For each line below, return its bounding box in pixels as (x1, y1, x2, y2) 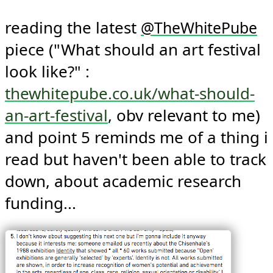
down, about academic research (5, 170, 241, 193)
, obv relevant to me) (108, 104, 260, 127)
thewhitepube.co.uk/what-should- (5, 82, 255, 105)
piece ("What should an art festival (5, 38, 261, 61)
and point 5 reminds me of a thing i (5, 126, 268, 149)
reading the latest (5, 16, 141, 39)
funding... (5, 192, 80, 214)
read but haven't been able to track (5, 148, 266, 171)
